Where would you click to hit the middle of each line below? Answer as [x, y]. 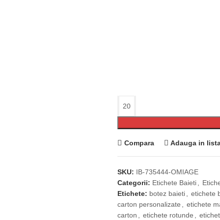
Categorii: [134, 183]
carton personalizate [149, 204]
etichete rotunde [168, 215]
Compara [139, 143]
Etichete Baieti [174, 183]
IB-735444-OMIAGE [167, 172]
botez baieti [167, 193]
